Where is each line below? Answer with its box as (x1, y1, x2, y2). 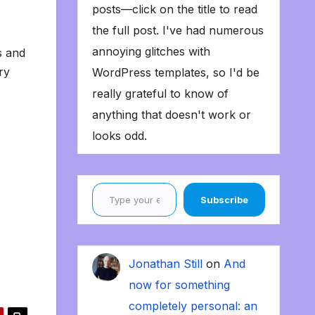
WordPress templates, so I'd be (91, 65, 259, 80)
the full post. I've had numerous (91, 23, 264, 38)
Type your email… (91, 175, 129, 190)
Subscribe (200, 194, 248, 206)
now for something (128, 278, 230, 292)
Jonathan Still (128, 257, 202, 271)
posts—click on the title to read (91, 2, 257, 17)
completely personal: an (128, 299, 257, 314)
